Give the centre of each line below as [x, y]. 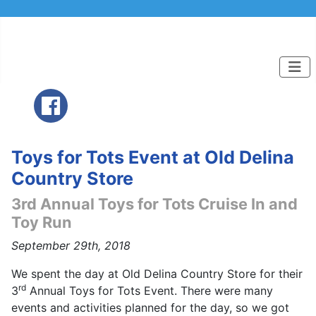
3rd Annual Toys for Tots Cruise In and [154, 204]
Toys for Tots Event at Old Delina [153, 157]
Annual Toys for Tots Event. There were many [150, 291]
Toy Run [42, 222]
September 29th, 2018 [71, 245]
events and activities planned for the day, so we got [150, 308]
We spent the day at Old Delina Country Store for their [157, 274]
